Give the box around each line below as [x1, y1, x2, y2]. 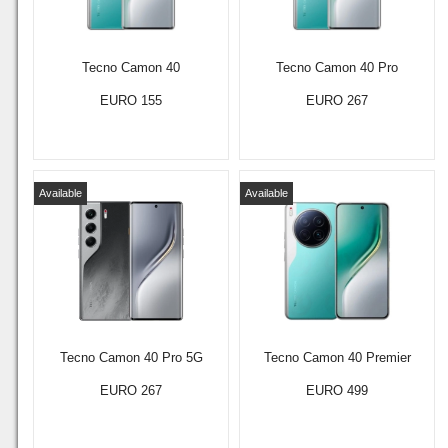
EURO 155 [100, 93, 162, 108]
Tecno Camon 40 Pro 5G [59, 350, 203, 365]
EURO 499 [306, 383, 368, 398]
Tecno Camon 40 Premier [263, 350, 411, 365]
